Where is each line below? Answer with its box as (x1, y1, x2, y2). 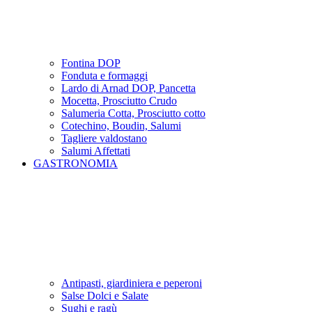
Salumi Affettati (61, 145, 130, 157)
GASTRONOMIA (33, 157, 118, 169)
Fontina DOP (61, 57, 120, 69)
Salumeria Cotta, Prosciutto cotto (61, 107, 205, 119)
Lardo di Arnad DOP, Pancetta (61, 82, 196, 94)
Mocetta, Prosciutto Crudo (61, 95, 177, 107)
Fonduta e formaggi (61, 70, 148, 81)
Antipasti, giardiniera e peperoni (61, 277, 202, 289)
